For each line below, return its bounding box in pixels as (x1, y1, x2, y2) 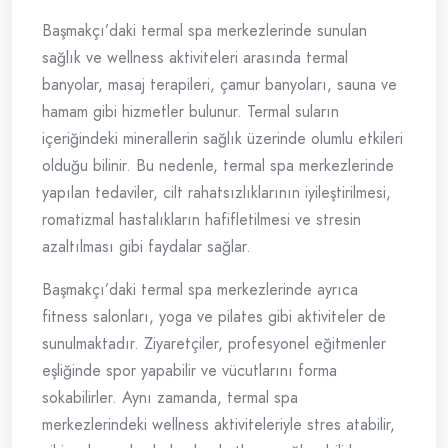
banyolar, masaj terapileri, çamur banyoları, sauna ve (42, 73, 397, 97)
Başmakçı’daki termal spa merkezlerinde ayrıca (42, 278, 358, 302)
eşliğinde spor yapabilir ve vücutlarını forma (42, 359, 337, 383)
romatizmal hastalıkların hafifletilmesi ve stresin (42, 208, 361, 232)
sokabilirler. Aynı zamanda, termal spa (42, 386, 298, 410)
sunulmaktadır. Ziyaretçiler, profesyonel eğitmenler (42, 332, 386, 356)
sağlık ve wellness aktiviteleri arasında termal (42, 46, 348, 70)
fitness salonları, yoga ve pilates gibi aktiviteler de (42, 305, 386, 329)
